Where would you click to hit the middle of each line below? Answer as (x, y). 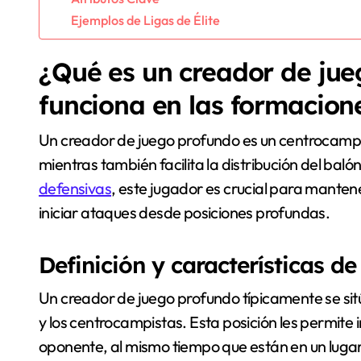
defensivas (75, 188)
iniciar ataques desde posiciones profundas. (185, 212)
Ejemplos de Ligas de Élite (145, 20)
